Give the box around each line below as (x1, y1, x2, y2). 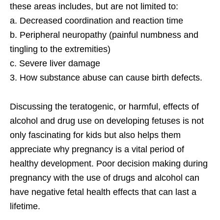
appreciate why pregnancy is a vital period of (10, 144, 184, 155)
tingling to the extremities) (10, 44, 110, 55)
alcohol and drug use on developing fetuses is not (10, 116, 204, 126)
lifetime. (10, 201, 40, 212)
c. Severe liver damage (10, 58, 100, 69)
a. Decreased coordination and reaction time (10, 16, 183, 26)
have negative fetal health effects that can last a (10, 187, 196, 197)
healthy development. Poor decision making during (10, 159, 208, 169)
